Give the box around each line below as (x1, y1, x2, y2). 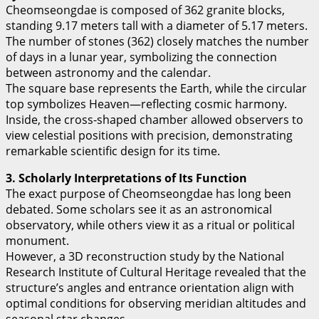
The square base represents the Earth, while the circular (6, 80, 307, 97)
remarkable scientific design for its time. (6, 143, 220, 159)
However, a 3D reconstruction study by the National (6, 249, 284, 265)
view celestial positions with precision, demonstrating (6, 127, 293, 144)
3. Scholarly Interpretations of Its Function (6, 170, 247, 187)
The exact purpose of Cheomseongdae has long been (6, 186, 291, 202)
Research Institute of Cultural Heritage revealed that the (6, 264, 306, 281)
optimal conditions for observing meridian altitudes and (6, 296, 306, 312)
